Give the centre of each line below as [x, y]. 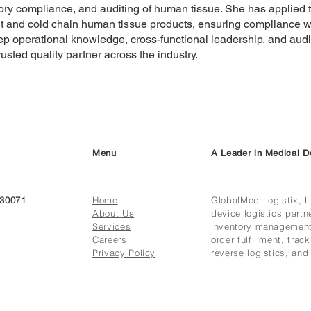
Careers [110, 239]
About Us [114, 213]
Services [112, 226]
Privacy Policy [124, 253]
